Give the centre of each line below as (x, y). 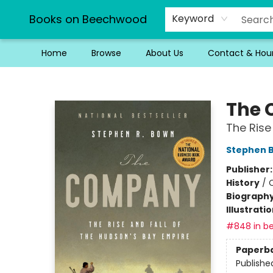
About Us (165, 53)
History (243, 183)
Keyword (193, 19)
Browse (106, 53)
